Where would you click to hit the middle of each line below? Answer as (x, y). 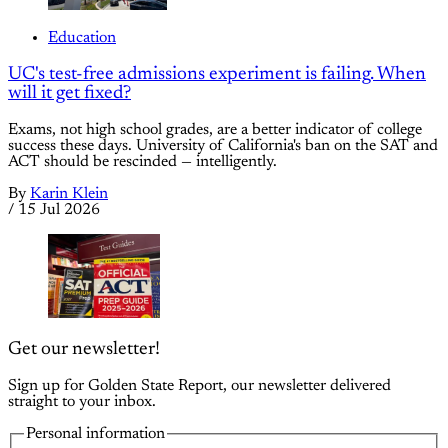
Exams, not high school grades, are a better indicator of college (215, 129)
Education (82, 38)
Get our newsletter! (84, 350)
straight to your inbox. (82, 401)
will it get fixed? (69, 93)
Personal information (95, 433)
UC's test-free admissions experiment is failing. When (217, 74)
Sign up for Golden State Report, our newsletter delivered (199, 385)
